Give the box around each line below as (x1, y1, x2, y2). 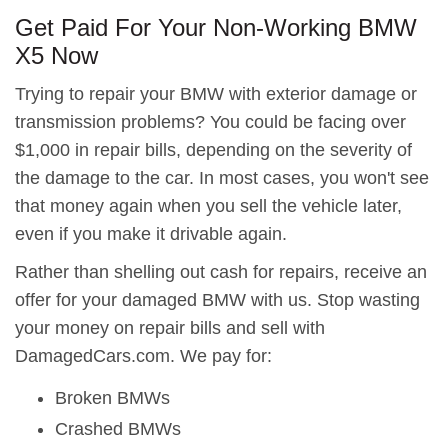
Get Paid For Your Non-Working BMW (15, 14, 417, 41)
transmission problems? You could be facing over (15, 112, 406, 132)
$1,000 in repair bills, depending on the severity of (15, 140, 412, 160)
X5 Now (15, 42, 98, 69)
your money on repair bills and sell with (15, 318, 325, 338)
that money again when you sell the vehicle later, (15, 196, 402, 216)
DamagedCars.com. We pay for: (15, 346, 272, 366)
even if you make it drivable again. (15, 224, 287, 244)
